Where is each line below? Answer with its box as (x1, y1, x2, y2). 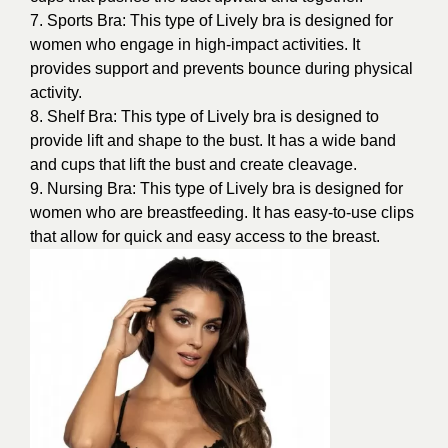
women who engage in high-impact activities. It (30, 36, 360, 53)
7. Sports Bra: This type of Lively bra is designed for (30, 12, 393, 29)
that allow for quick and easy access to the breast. (30, 228, 380, 245)
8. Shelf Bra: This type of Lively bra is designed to (30, 108, 379, 125)
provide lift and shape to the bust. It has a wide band (30, 132, 396, 149)
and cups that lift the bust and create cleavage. (30, 156, 357, 173)
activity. (30, 84, 82, 101)
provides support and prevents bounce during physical (30, 60, 413, 77)
